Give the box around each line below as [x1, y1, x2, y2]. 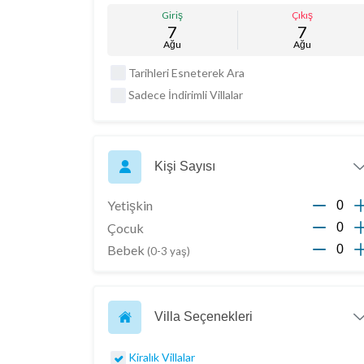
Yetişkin [107, 197, 153, 213]
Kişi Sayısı [154, 159, 215, 174]
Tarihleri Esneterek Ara [128, 66, 245, 80]
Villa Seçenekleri [154, 310, 253, 324]
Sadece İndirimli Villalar [128, 88, 243, 102]
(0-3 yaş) [147, 244, 190, 258]
